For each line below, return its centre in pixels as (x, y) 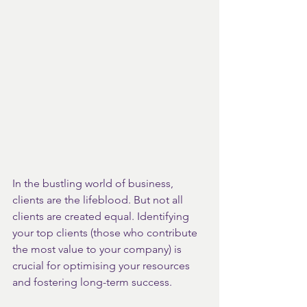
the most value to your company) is (98, 249)
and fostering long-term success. (92, 282)
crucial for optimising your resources (102, 266)
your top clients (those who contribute (106, 233)
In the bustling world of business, (94, 183)
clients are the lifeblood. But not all (99, 200)
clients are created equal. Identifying (102, 216)
